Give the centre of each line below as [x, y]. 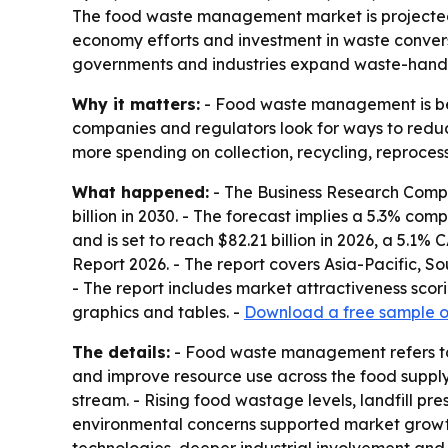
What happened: [140, 192]
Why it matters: [136, 104]
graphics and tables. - [158, 312]
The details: [121, 352]
